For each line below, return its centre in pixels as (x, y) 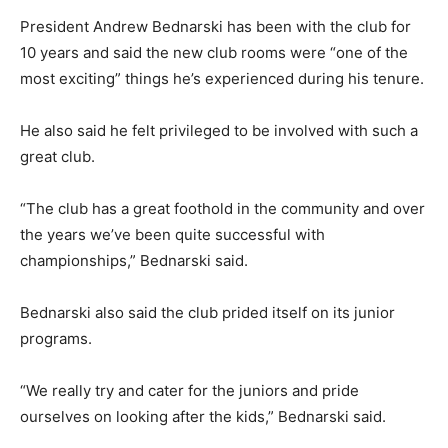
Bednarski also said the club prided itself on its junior (207, 312)
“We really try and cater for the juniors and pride (189, 390)
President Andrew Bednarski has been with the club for (215, 26)
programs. (56, 338)
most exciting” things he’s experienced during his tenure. (222, 78)
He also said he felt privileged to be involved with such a (219, 130)
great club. (57, 156)
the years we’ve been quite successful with (172, 234)
